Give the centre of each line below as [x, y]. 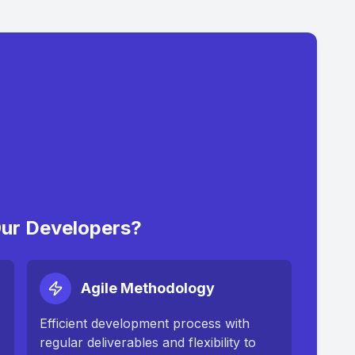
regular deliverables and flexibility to [147, 342]
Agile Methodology [147, 288]
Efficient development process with [144, 323]
